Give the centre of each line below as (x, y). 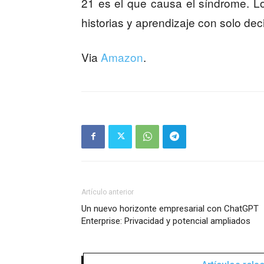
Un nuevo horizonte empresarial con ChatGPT (170, 208)
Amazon (122, 57)
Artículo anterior (108, 192)
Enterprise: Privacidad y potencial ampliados (166, 221)
